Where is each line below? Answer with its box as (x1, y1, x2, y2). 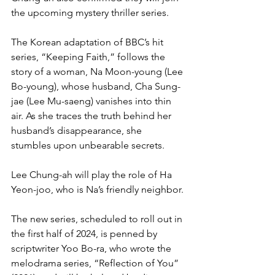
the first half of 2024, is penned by (11, 227, 160, 239)
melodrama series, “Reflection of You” (11, 257, 181, 269)
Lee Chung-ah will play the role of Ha (11, 168, 174, 180)
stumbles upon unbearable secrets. (11, 139, 165, 151)
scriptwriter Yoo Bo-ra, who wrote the (11, 242, 174, 254)
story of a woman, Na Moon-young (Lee (11, 65, 185, 77)
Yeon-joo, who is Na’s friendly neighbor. (11, 183, 184, 195)
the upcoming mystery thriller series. (11, 6, 169, 18)
